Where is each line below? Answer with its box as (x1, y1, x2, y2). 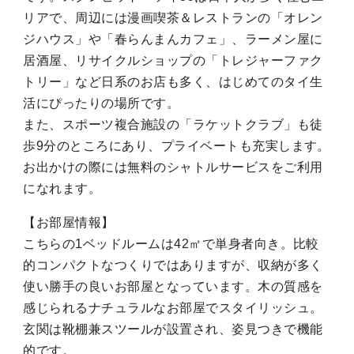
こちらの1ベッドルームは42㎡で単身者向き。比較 (23, 237, 319, 251)
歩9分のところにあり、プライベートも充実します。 (23, 139, 330, 153)
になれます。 (23, 182, 102, 196)
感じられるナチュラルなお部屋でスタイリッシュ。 (23, 301, 323, 315)
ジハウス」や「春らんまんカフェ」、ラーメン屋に (23, 32, 323, 47)
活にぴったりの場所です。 (23, 96, 180, 111)
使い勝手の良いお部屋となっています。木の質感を (23, 280, 323, 294)
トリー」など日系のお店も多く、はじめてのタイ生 (23, 75, 323, 89)
